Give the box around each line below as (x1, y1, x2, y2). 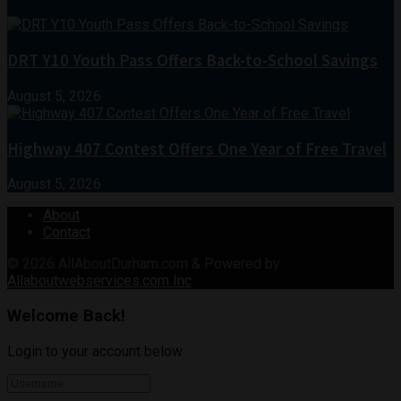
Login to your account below (7, 342, 183, 360)
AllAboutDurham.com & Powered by (58, 255, 280, 273)
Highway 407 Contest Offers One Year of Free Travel (7, 138, 387, 159)
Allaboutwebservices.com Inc (7, 272, 192, 290)
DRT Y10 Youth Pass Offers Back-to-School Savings (7, 50, 378, 72)
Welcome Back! (7, 306, 125, 327)
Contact (43, 224, 90, 242)
